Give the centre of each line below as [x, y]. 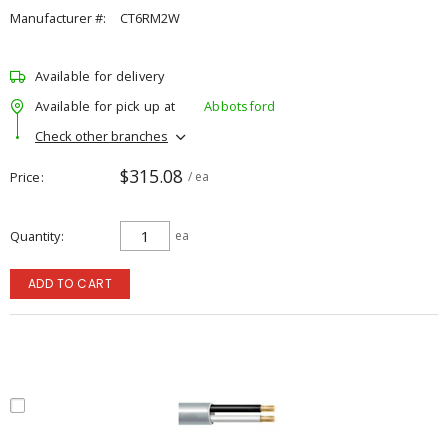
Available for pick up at [105, 105]
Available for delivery [100, 76]
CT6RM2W [150, 18]
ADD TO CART [70, 283]
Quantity [35, 236]
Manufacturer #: [58, 18]
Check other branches [101, 135]
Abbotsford [240, 105]
